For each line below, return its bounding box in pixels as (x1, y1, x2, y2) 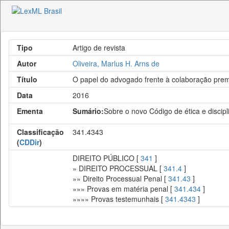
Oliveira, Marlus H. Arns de (73, 58, 159, 68)
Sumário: (73, 106, 104, 116)
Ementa (17, 106, 43, 116)
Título (17, 74, 37, 84)
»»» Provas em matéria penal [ (73, 184, 174, 194)
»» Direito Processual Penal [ (73, 173, 168, 184)
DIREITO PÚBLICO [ (73, 153, 141, 163)
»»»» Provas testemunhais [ (73, 194, 165, 204)
